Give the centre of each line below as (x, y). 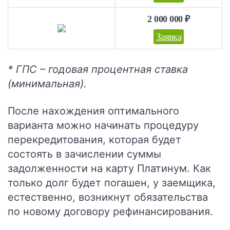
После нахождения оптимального (93, 111)
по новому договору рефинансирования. (110, 212)
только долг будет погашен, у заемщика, (112, 183)
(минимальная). (47, 84)
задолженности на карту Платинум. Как (109, 168)
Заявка (169, 37)
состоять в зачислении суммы (84, 154)
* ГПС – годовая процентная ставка (98, 69)
